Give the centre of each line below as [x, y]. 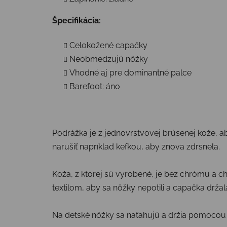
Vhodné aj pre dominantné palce [130, 72]
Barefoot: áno [95, 86]
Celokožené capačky [108, 45]
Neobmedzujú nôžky [109, 59]
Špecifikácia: [77, 20]
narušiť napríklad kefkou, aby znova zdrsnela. [137, 146]
